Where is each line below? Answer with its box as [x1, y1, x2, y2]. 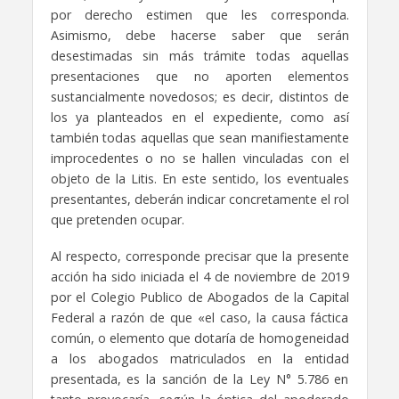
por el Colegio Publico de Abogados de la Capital [50, 289, 349, 306]
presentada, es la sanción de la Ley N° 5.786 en [50, 370, 349, 388]
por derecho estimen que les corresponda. [50, 6, 349, 24]
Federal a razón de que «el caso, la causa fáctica [50, 309, 349, 327]
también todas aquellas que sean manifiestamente [50, 129, 349, 147]
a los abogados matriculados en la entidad [50, 350, 349, 368]
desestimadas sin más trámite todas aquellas [50, 47, 349, 65]
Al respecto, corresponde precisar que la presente [50, 248, 349, 265]
